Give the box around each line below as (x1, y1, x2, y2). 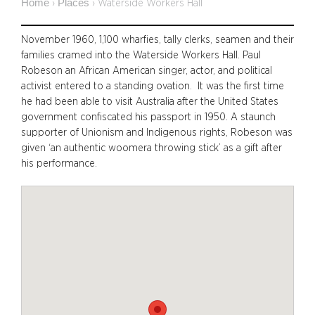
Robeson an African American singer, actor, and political (21, 65, 272, 76)
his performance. (21, 157, 97, 169)
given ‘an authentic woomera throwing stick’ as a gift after (21, 142, 282, 153)
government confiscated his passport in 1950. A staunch (21, 111, 276, 122)
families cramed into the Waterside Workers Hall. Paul (21, 49, 261, 60)
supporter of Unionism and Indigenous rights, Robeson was (21, 127, 292, 138)
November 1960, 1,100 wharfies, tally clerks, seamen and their (21, 34, 294, 45)
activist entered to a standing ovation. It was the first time (21, 80, 284, 91)
